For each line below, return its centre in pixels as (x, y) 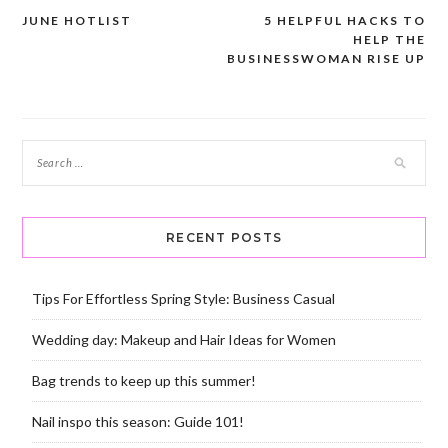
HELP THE (390, 40)
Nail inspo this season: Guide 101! (137, 422)
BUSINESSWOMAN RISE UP (327, 59)
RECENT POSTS (224, 238)
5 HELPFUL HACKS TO (345, 21)
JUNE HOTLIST (76, 21)
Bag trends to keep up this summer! (143, 381)
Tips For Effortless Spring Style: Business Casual (183, 299)
